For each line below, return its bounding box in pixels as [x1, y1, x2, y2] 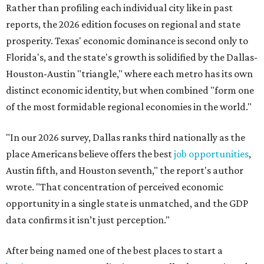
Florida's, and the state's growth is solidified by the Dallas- [6, 51, 258, 63]
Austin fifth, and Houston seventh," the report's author [6, 164, 243, 176]
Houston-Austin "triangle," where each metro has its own [6, 68, 253, 80]
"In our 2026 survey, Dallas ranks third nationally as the [6, 131, 245, 143]
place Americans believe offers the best [6, 148, 174, 160]
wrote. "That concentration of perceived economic [6, 181, 223, 193]
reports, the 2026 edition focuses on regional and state [6, 18, 240, 30]
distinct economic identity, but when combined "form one [6, 84, 254, 96]
